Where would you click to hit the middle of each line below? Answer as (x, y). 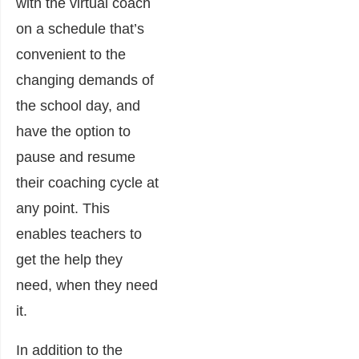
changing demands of (85, 81)
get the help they (69, 260)
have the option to (73, 132)
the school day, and (78, 106)
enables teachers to (79, 234)
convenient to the (71, 55)
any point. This (63, 209)
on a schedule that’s (80, 29)
